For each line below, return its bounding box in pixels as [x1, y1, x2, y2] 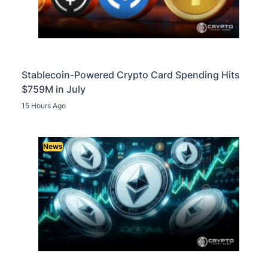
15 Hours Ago [22, 100, 66, 110]
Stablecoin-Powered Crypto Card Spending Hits [22, 68, 240, 81]
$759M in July [22, 83, 86, 95]
